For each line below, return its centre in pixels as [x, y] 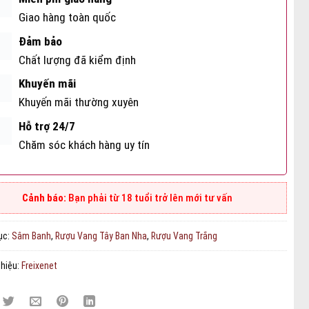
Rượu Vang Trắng [184, 236]
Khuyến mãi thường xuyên [79, 102]
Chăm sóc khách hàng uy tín [84, 144]
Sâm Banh [31, 236]
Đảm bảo [41, 41]
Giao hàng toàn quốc [68, 18]
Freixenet [39, 266]
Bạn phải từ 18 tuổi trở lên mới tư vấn [150, 198]
